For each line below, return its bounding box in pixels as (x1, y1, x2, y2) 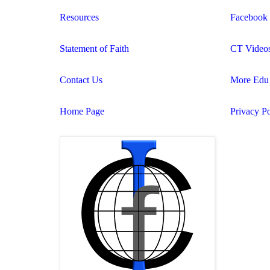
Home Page (60, 105, 104, 116)
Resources (60, 11, 99, 22)
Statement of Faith (60, 43, 129, 54)
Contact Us (60, 74, 102, 85)
